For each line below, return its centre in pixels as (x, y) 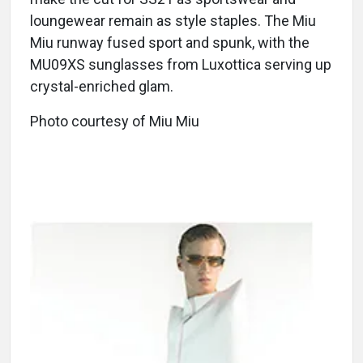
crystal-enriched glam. (102, 86)
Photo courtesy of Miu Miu (115, 121)
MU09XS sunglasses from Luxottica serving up (181, 64)
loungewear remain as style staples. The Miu (173, 20)
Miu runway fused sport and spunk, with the (170, 42)
